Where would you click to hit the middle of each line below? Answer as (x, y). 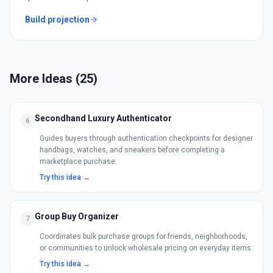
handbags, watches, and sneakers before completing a (132, 150)
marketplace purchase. (78, 161)
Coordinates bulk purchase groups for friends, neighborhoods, (144, 236)
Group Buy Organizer (77, 216)
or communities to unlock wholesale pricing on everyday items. (146, 248)
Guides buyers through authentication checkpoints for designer (146, 138)
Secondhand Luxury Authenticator (103, 118)
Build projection (57, 19)
